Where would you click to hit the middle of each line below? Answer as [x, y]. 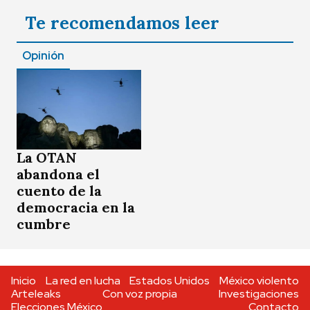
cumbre [44, 224]
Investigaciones [259, 294]
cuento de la [59, 191]
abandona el [58, 174]
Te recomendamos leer [122, 23]
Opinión [43, 56]
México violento [259, 281]
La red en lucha [83, 281]
